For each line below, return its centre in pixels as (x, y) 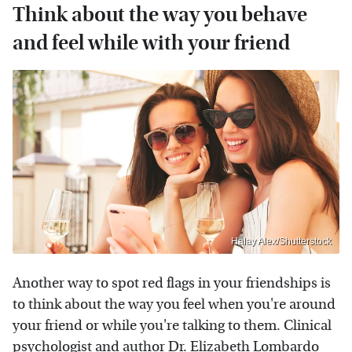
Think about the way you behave (160, 15)
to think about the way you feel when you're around (174, 304)
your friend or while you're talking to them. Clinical (172, 325)
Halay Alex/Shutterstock (281, 241)
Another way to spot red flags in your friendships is (172, 283)
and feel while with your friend (151, 43)
